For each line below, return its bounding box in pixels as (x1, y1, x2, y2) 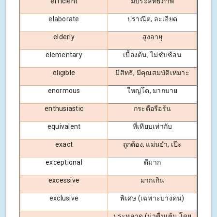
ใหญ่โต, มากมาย (127, 86, 178, 94)
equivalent (47, 122, 81, 130)
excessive (48, 176, 80, 184)
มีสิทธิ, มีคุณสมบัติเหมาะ (115, 68, 189, 77)
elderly (53, 32, 75, 41)
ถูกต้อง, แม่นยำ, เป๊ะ (123, 140, 182, 148)
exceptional (46, 158, 82, 166)
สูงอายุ (142, 32, 163, 41)
